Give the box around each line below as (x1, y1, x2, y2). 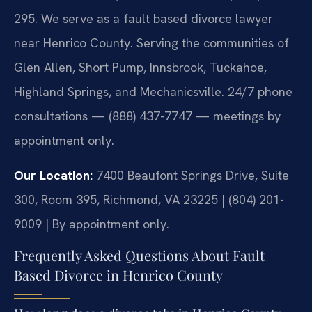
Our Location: (14, 166, 93, 183)
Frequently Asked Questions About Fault (14, 245, 265, 265)
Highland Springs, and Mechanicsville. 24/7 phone (14, 84, 292, 100)
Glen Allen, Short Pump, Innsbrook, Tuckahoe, (14, 59, 267, 76)
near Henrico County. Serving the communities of (14, 35, 289, 52)
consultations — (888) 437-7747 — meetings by (14, 108, 281, 125)
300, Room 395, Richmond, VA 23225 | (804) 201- (14, 191, 284, 208)
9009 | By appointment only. (14, 215, 169, 232)
